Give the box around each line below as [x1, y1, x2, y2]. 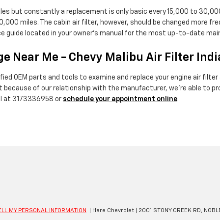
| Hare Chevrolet [88, 207, 134, 214]
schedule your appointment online [63, 96, 177, 103]
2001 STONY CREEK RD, [137, 207, 202, 214]
